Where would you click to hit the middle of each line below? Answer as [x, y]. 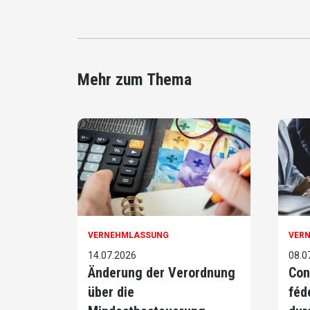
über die [111, 292]
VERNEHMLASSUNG [128, 236]
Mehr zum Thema [135, 80]
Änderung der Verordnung [162, 273]
